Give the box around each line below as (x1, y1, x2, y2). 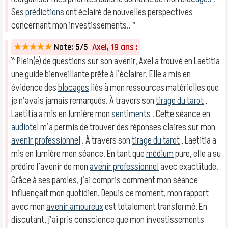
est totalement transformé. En (103, 200, 207, 213)
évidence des (11, 81, 58, 94)
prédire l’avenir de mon (11, 160, 90, 174)
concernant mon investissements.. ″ (11, 19, 136, 32)
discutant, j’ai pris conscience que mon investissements (11, 213, 204, 226)
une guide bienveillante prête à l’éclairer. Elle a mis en (11, 68, 191, 81)
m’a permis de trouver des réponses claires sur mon (39, 121, 215, 134)
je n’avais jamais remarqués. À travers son (11, 94, 156, 107)
